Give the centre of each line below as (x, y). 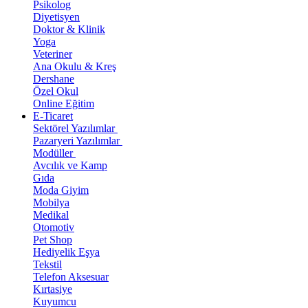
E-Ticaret (53, 116)
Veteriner (53, 54)
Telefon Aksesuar (71, 277)
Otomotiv (54, 227)
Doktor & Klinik (69, 29)
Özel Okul (56, 91)
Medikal (51, 215)
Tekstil (47, 264)
